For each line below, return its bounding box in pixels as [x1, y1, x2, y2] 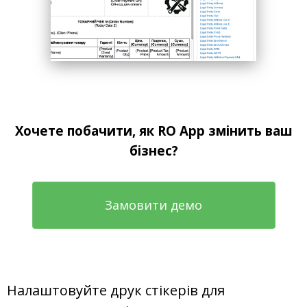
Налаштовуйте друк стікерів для [7, 281, 225, 299]
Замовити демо [105, 197, 202, 213]
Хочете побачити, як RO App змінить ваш [14, 122, 293, 139]
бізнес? [129, 142, 178, 159]
